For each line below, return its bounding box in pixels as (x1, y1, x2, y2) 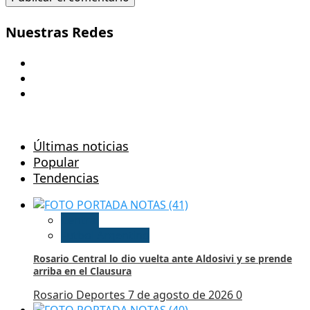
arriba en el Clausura (33, 264, 131, 278)
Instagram (33, 85, 87, 101)
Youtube (33, 55, 76, 71)
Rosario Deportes (33, 287, 128, 303)
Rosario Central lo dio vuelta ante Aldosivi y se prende (33, 252, 292, 266)
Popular (33, 154, 79, 171)
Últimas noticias (33, 138, 129, 155)
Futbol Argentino (61, 228, 149, 244)
